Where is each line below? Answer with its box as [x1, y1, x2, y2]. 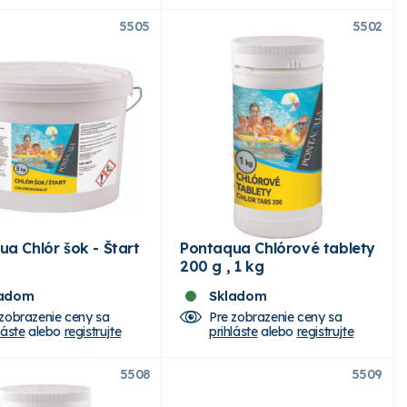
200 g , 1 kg [180, 256, 264, 275]
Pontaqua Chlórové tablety [180, 238, 375, 257]
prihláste [209, 323, 258, 340]
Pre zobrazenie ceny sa [209, 308, 342, 325]
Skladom [209, 287, 267, 304]
